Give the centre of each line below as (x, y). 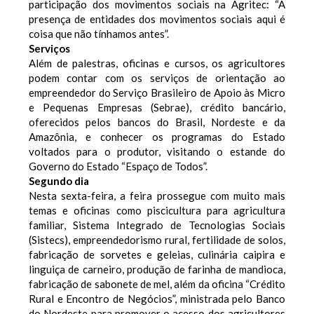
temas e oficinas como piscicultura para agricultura (157, 210)
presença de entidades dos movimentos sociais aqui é (157, 19)
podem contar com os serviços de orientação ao (157, 77)
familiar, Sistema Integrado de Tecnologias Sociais (157, 225)
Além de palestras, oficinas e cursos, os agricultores (157, 63)
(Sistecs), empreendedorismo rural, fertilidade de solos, (157, 239)
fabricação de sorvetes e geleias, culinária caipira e (157, 254)
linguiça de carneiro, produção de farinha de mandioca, (157, 269)
